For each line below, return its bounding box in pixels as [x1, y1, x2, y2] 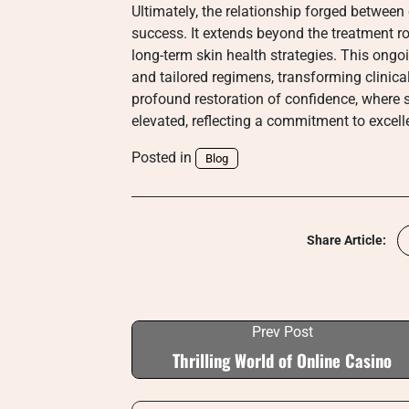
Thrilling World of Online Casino [173, 348, 392, 372]
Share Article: [307, 233, 386, 247]
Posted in [131, 149, 195, 166]
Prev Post [251, 323, 313, 341]
